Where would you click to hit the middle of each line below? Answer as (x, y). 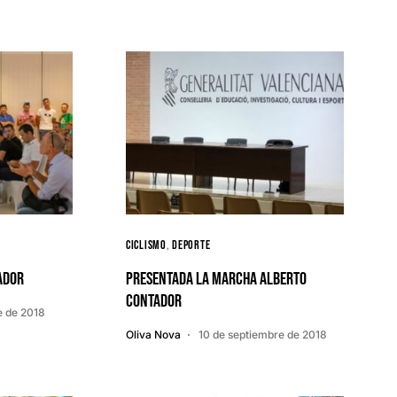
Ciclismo (146, 245)
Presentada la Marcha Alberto (216, 279)
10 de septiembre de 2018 (263, 335)
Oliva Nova (153, 335)
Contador (154, 301)
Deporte (191, 245)
